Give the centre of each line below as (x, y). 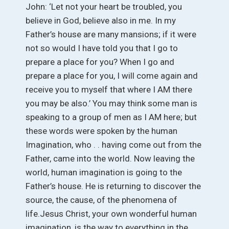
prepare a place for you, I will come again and (112, 75)
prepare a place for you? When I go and (100, 62)
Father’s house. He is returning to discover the (113, 186)
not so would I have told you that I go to (102, 48)
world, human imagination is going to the (104, 172)
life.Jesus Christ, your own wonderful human (111, 213)
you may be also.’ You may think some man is (111, 103)
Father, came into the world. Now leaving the (110, 158)
